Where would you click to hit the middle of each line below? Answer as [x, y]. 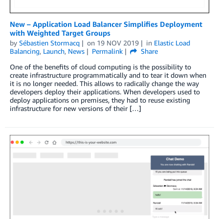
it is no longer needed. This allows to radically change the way [104, 83]
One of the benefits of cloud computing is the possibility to [100, 66]
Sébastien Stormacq [49, 43]
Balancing [25, 51]
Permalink [107, 51]
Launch [54, 51]
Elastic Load [172, 43]
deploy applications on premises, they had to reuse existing [100, 100]
